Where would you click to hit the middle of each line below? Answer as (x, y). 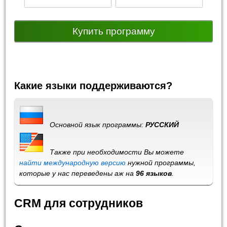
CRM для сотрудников (79, 203)
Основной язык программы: (95, 125)
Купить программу (113, 31)
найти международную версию (73, 163)
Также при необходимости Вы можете (114, 152)
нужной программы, (161, 163)
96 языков (154, 174)
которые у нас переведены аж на (78, 174)
